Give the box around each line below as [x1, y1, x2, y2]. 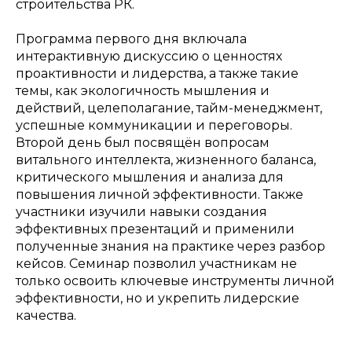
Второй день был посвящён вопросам [16, 135, 269, 150]
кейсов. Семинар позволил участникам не [16, 256, 297, 271]
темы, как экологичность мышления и [16, 83, 269, 98]
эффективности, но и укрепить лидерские [16, 291, 299, 306]
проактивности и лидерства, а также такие [16, 66, 299, 81]
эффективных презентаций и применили [16, 222, 295, 236]
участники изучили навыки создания [16, 204, 267, 219]
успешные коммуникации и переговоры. [16, 118, 292, 133]
